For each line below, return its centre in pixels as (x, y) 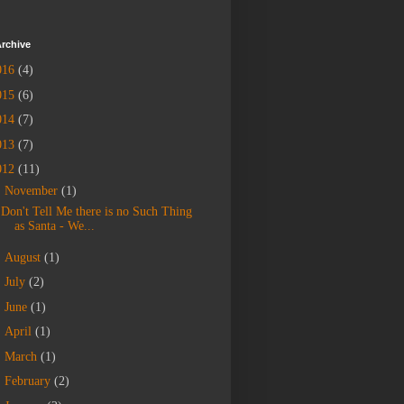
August (24, 257)
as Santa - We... (54, 226)
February (29, 381)
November (32, 191)
